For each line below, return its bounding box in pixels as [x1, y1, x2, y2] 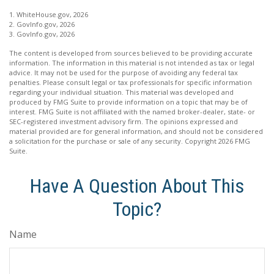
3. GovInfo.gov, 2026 [9, 29, 75, 39]
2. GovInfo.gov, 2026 [9, 19, 75, 29]
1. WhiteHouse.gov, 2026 [9, 9, 88, 19]
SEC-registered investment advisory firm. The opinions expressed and [9, 116, 238, 126]
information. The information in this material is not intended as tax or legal [9, 57, 254, 67]
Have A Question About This [30, 174, 244, 198]
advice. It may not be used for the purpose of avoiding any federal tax [9, 67, 238, 77]
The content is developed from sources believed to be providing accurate [9, 48, 253, 57]
